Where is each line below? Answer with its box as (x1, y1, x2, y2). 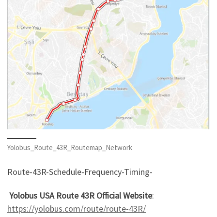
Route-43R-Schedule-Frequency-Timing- (7, 166, 153, 177)
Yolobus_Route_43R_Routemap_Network (7, 143, 132, 153)
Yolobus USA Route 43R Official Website (7, 190, 152, 201)
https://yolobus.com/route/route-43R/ (7, 203, 146, 215)
